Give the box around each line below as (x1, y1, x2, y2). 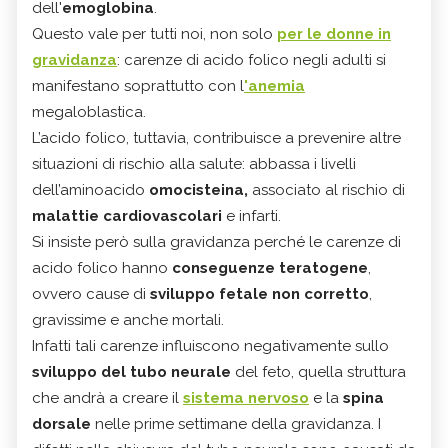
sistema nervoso (183, 388, 309, 407)
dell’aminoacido (32, 180, 145, 199)
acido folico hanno (32, 258, 172, 277)
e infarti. (226, 206, 281, 225)
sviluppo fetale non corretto (150, 284, 369, 303)
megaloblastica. (32, 102, 146, 121)
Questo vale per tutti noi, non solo (32, 24, 277, 43)
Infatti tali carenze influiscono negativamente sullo (32, 336, 389, 355)
